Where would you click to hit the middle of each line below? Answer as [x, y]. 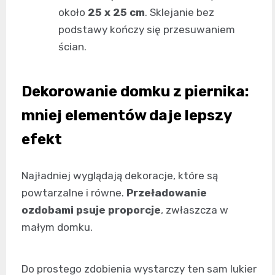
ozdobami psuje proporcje [91, 210]
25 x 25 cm [116, 12]
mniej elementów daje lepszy [126, 115]
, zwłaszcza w [195, 210]
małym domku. [57, 227]
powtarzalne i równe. [74, 192]
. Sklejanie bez [180, 12]
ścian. [72, 46]
